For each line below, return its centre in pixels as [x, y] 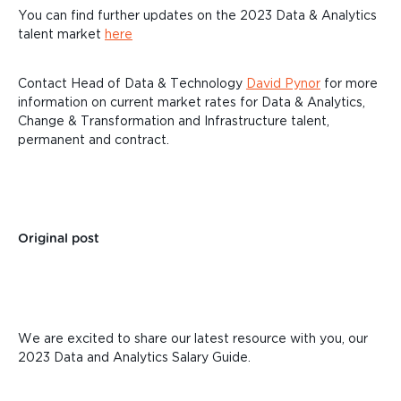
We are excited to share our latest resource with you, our [193, 338]
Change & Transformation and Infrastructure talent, [174, 121]
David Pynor [283, 83]
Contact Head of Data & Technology [132, 83]
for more [351, 83]
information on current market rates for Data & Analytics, [192, 102]
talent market [61, 34]
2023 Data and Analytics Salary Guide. [134, 357]
